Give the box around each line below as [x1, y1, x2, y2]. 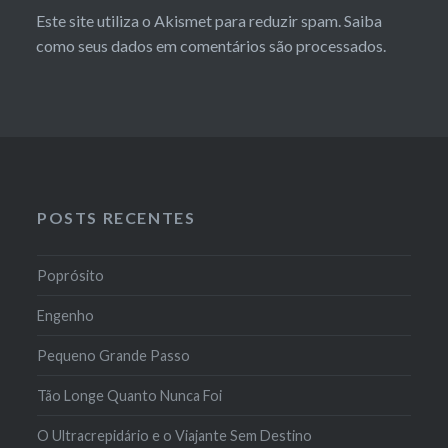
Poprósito [37, 266, 105, 284]
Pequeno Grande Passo [37, 346, 191, 364]
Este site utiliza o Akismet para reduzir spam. [35, 10, 344, 30]
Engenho [37, 306, 95, 324]
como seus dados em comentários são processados [35, 35, 383, 55]
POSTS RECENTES [37, 207, 196, 227]
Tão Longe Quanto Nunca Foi [37, 386, 223, 404]
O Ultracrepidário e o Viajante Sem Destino [37, 426, 313, 444]
